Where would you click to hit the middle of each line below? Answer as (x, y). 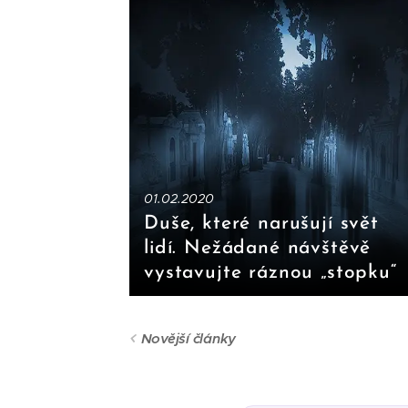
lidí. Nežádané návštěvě (258, 249)
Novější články (189, 339)
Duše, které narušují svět (261, 224)
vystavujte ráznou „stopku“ (270, 273)
